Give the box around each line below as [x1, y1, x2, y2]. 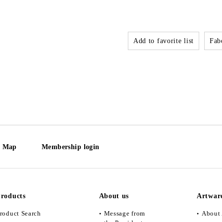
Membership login [41, 143, 100, 151]
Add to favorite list [133, 37, 194, 45]
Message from [104, 209, 145, 217]
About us [99, 192, 129, 200]
